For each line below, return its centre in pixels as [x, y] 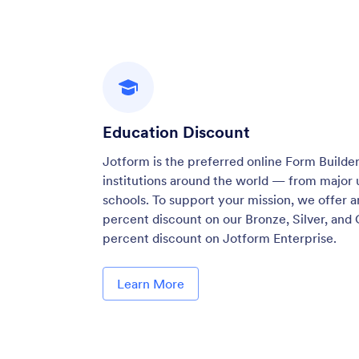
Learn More [151, 283]
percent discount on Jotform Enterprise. [220, 238]
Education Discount [177, 132]
